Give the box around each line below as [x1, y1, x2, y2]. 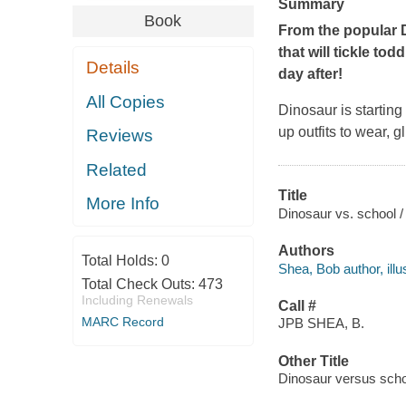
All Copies [86, 92, 166, 111]
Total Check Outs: [81, 275, 198, 292]
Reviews [86, 126, 154, 146]
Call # [277, 297, 316, 314]
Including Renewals [81, 292, 193, 307]
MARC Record [81, 314, 164, 329]
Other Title [277, 353, 349, 369]
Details [86, 58, 140, 78]
